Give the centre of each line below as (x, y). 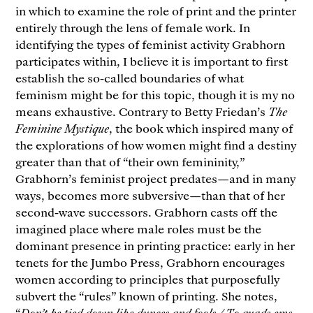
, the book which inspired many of (201, 128)
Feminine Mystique (63, 128)
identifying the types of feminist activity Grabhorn (151, 44)
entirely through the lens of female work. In (133, 28)
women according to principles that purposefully (148, 279)
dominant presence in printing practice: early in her (155, 246)
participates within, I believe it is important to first (152, 61)
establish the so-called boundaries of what (130, 78)
